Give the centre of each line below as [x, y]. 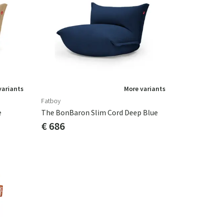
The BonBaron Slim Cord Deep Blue [100, 112]
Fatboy [51, 101]
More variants [145, 89]
